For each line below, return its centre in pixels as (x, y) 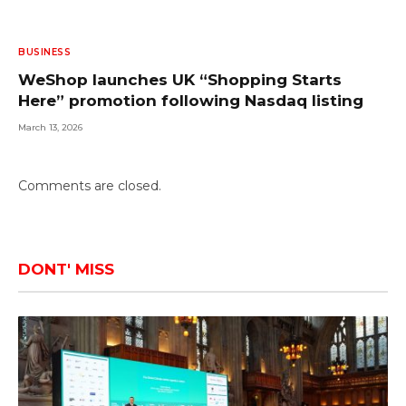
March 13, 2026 (50, 127)
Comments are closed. (90, 185)
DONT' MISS (66, 269)
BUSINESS (44, 52)
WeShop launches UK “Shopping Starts (180, 79)
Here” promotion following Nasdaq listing (191, 100)
